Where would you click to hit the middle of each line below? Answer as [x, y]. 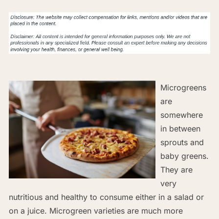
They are [176, 169]
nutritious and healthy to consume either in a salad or [106, 197]
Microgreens [183, 87]
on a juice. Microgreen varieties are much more [96, 210]
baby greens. [184, 156]
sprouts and [182, 142]
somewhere [181, 115]
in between [180, 128]
